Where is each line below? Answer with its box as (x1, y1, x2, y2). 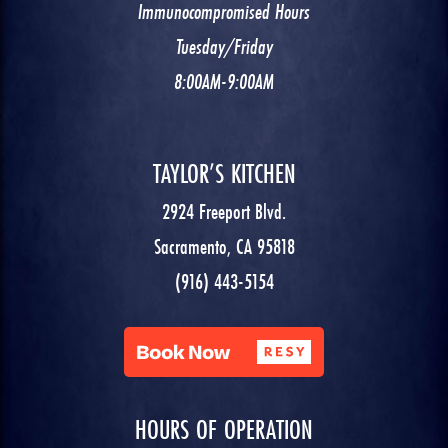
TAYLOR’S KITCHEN (152, 156, 296, 192)
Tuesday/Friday (175, 32, 273, 62)
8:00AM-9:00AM (174, 67, 274, 97)
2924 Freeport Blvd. (162, 197, 286, 227)
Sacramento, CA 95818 (153, 232, 295, 262)
